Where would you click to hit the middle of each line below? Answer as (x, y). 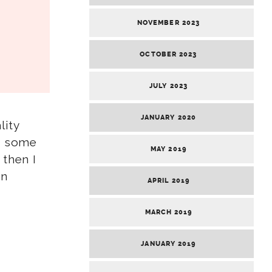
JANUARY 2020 (168, 118)
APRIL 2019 (168, 181)
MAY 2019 (168, 149)
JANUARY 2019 (168, 244)
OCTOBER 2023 (168, 55)
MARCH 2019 (168, 212)
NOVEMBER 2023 (168, 23)
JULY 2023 (168, 86)
